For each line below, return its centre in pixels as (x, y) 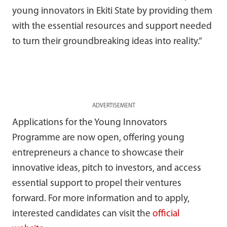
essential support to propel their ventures (97, 183)
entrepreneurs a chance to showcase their (98, 153)
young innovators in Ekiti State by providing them (112, 11)
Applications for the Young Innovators (90, 123)
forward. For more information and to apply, (101, 199)
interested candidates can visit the (82, 214)
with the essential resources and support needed (112, 26)
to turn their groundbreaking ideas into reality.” (107, 42)
